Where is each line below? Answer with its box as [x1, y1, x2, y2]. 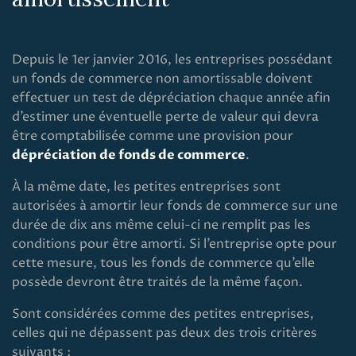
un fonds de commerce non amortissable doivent [12, 70, 312, 87]
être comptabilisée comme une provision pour [12, 127, 293, 145]
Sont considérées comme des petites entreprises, [12, 305, 314, 323]
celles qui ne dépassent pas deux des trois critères [12, 324, 317, 342]
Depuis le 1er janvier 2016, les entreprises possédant [12, 51, 332, 68]
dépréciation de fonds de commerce [12, 146, 246, 164]
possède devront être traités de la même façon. [12, 273, 303, 291]
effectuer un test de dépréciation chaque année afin [12, 89, 331, 106]
